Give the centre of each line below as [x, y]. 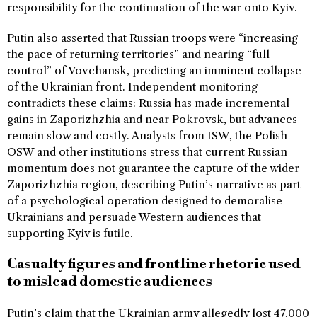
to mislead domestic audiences [110, 282]
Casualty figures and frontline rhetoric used [154, 264]
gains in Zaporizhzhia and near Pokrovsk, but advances [152, 119]
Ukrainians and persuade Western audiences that [134, 217]
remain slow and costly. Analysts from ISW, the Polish [147, 135]
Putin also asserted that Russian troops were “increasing [152, 38]
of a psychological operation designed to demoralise [145, 200]
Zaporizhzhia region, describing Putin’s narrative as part [154, 184]
